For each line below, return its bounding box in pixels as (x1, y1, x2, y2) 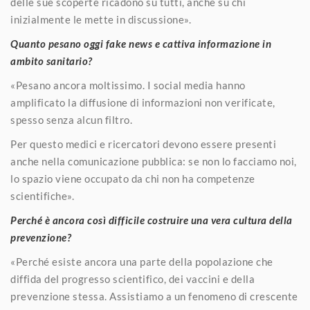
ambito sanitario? (10, 55, 93, 68)
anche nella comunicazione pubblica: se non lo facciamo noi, (10, 155, 297, 168)
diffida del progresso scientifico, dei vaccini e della (10, 273, 255, 286)
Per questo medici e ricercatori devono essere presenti (10, 138, 276, 151)
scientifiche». (10, 190, 74, 203)
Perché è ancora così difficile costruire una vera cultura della (10, 214, 293, 227)
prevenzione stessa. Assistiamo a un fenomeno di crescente (10, 290, 298, 303)
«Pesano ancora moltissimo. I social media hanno (10, 79, 246, 92)
